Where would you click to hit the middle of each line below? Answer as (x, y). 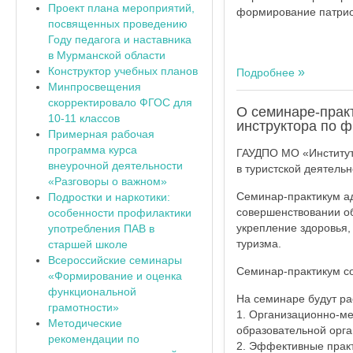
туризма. (258, 243)
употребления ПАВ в (101, 228)
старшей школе (88, 244)
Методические (85, 323)
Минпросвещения (95, 86)
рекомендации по (94, 338)
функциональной (92, 291)
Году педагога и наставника (120, 39)
